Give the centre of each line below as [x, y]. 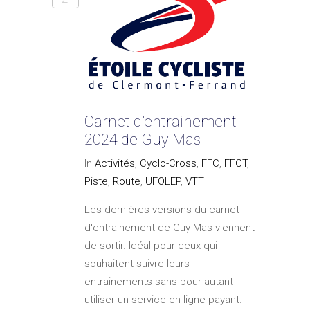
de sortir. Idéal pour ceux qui [151, 245]
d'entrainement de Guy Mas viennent [170, 227]
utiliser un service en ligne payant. [163, 299]
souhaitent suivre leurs [137, 263]
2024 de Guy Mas [143, 139]
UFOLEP [163, 181]
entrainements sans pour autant [159, 281]
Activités [115, 163]
